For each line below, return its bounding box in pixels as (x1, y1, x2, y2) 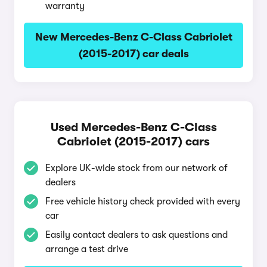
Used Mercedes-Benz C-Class (50, 120, 217, 134)
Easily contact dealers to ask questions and (45, 229, 228, 240)
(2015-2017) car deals (78, 48, 189, 60)
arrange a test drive (45, 244, 128, 254)
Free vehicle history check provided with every (45, 196, 240, 207)
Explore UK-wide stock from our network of (45, 163, 228, 173)
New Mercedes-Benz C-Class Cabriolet (35, 31, 232, 43)
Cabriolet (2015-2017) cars (57, 135, 210, 148)
